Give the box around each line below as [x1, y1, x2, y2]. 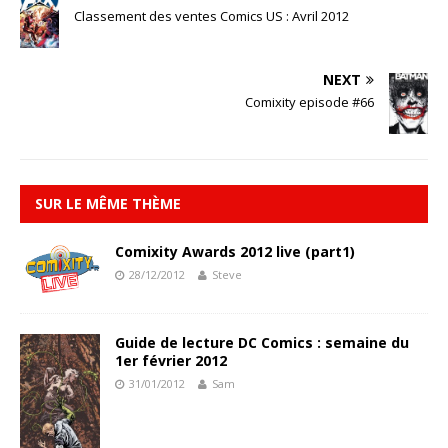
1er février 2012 [115, 351, 227, 371]
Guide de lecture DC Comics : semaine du [115, 333, 409, 353]
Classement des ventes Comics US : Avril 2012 [74, 7, 349, 26]
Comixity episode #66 [245, 92, 374, 111]
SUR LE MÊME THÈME [35, 193, 181, 213]
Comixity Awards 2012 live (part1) [115, 241, 355, 261]
